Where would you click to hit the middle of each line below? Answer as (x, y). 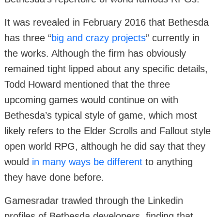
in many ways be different (87, 162)
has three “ (28, 38)
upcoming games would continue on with (91, 100)
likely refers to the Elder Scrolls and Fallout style (108, 131)
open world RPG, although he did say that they (105, 146)
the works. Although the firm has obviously (95, 53)
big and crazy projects (99, 38)
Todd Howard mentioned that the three (87, 84)
